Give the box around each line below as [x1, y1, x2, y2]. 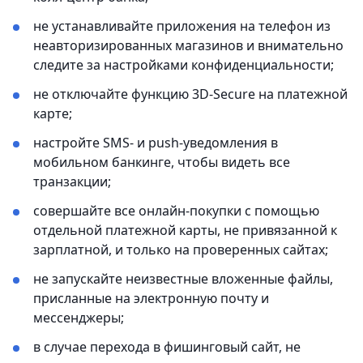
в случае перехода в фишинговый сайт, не [33, 338, 301, 357]
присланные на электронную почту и [33, 289, 269, 308]
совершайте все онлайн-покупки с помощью [33, 202, 319, 220]
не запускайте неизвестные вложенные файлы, [33, 270, 333, 288]
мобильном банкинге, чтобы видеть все [33, 153, 290, 172]
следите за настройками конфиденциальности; [33, 56, 334, 75]
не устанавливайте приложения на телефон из [33, 17, 331, 36]
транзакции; [33, 173, 111, 191]
